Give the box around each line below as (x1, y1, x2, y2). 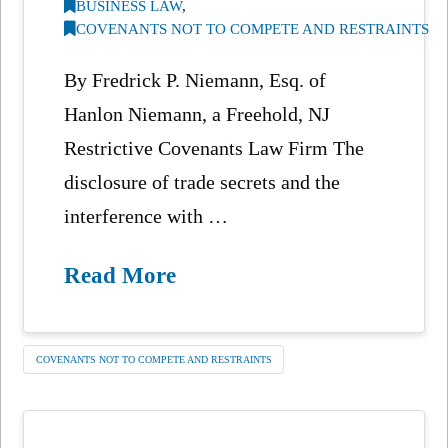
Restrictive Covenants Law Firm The (64, 136, 365, 159)
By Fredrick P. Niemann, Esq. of (64, 68, 327, 91)
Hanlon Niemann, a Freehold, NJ (64, 102, 331, 125)
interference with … (64, 204, 229, 227)
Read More (64, 261, 177, 288)
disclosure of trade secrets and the (64, 170, 341, 193)
